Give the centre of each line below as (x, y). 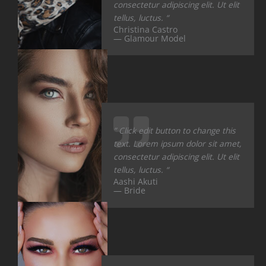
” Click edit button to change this (175, 131)
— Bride (130, 191)
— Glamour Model (150, 39)
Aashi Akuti (136, 182)
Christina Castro (146, 30)
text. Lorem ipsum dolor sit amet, (178, 144)
